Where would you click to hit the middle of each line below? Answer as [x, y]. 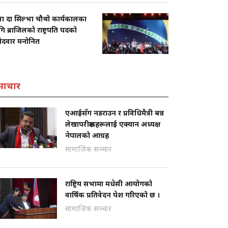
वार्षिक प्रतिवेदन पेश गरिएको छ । [114, 195]
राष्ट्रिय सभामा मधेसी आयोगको [109, 183]
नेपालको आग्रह [87, 135]
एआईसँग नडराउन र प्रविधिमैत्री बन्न [115, 113]
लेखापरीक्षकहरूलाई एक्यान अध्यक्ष [110, 124]
